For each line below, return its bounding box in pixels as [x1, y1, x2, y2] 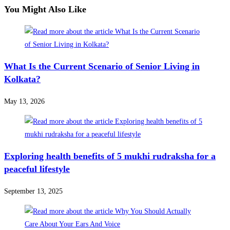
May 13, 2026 [4, 98, 45, 106]
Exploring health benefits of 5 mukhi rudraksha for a [4, 151, 216, 162]
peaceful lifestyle [4, 164, 70, 175]
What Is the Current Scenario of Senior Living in [4, 61, 200, 72]
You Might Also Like [4, 4, 86, 15]
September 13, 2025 [4, 187, 63, 196]
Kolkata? [4, 74, 41, 85]
